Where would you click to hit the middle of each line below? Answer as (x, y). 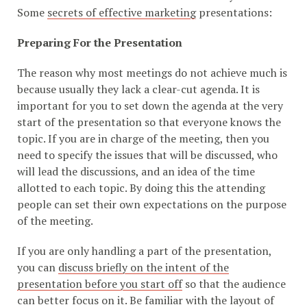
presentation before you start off (100, 283)
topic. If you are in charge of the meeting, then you (143, 138)
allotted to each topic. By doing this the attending (141, 187)
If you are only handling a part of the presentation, (144, 250)
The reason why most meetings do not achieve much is (152, 72)
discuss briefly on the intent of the (144, 267)
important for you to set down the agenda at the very (150, 105)
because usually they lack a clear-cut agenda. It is (138, 89)
